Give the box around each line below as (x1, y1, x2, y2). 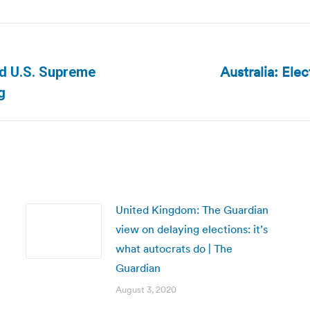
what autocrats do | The (115, 241, 232, 255)
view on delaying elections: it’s (115, 222, 268, 236)
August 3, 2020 (115, 284, 176, 295)
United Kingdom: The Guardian (115, 203, 268, 217)
